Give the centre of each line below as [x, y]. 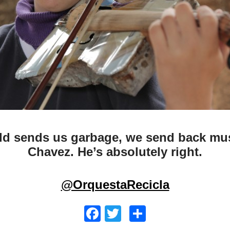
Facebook [137, 214]
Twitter [146, 214]
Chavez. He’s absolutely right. [115, 152]
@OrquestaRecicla [115, 185]
